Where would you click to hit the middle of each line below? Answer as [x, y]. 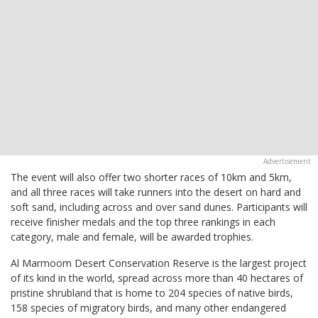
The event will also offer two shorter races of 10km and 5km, [151, 177]
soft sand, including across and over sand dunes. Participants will [159, 207]
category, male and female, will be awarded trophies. [132, 236]
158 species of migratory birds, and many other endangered [148, 307]
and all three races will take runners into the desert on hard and [156, 192]
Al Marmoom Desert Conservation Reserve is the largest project [159, 263]
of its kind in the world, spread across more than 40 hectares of [157, 278]
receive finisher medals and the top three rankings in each [143, 221]
